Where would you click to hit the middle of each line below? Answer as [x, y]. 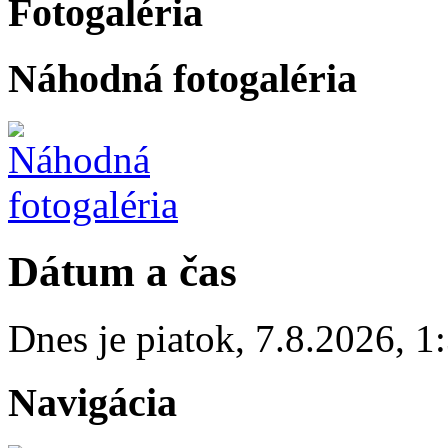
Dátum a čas [122, 271]
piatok [185, 338]
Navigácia [92, 403]
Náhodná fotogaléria [182, 79]
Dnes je [72, 338]
